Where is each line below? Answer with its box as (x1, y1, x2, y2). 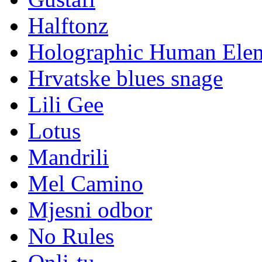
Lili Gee (28, 92, 104, 118)
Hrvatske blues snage (28, 65, 223, 91)
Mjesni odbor (28, 197, 152, 223)
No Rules (28, 223, 114, 249)
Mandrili (28, 144, 109, 170)
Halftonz (28, 13, 108, 39)
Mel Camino (28, 171, 143, 196)
